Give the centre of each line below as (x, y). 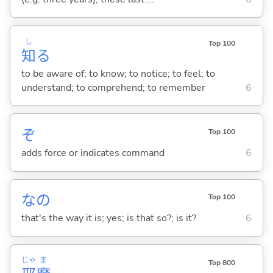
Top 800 (222, 262)
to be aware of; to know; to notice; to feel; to (118, 73)
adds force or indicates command (93, 153)
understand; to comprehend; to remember (113, 87)
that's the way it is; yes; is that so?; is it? (108, 218)
